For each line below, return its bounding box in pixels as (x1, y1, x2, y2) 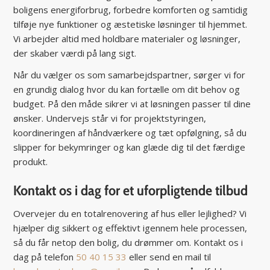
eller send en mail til (127, 250, 212, 263)
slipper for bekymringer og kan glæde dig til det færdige (13, 141, 246, 154)
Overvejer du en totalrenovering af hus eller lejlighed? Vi (13, 207, 247, 219)
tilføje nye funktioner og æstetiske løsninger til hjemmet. (13, 17, 248, 30)
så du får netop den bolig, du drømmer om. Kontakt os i (13, 236, 243, 248)
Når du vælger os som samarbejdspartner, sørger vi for (13, 69, 246, 81)
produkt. (13, 155, 48, 168)
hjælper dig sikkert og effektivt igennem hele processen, (13, 221, 248, 234)
